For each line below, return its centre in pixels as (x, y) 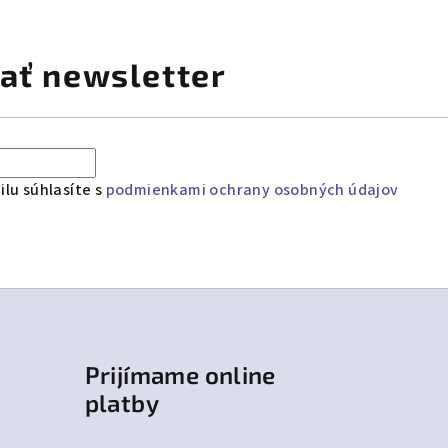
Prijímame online (180, 374)
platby (121, 402)
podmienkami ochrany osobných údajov (252, 189)
